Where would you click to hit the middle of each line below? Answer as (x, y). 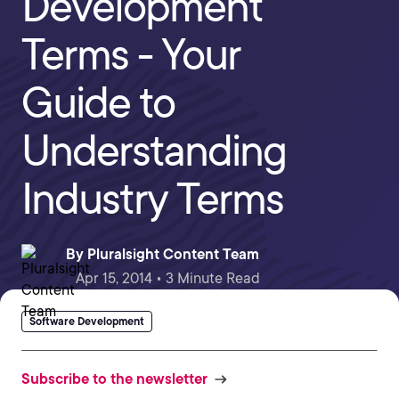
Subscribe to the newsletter (114, 379)
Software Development (87, 321)
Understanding (154, 151)
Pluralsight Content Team (173, 254)
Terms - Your (131, 54)
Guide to (98, 102)
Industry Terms (152, 199)
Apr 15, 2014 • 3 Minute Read (168, 278)
